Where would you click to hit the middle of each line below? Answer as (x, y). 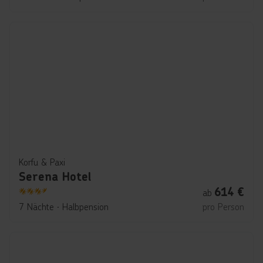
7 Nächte (36, 206)
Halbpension (85, 206)
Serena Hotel (55, 177)
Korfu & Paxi (42, 162)
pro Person (223, 206)
